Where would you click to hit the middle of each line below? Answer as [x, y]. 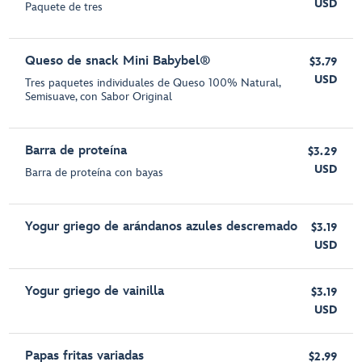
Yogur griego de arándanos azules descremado [162, 227]
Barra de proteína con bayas [95, 173]
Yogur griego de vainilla [95, 292]
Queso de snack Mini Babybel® [118, 61]
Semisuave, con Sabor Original [99, 97]
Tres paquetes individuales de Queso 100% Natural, [153, 83]
